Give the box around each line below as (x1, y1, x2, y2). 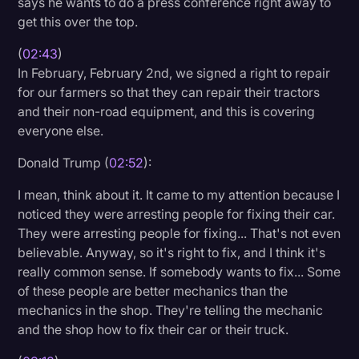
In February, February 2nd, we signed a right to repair (18, 64, 331, 81)
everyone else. (18, 122, 104, 139)
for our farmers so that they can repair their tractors (18, 83, 321, 100)
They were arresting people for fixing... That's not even (18, 224, 341, 241)
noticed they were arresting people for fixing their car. (18, 205, 336, 222)
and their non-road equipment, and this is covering (18, 103, 316, 119)
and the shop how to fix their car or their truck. (18, 321, 289, 337)
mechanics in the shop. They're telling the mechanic (18, 301, 324, 318)
